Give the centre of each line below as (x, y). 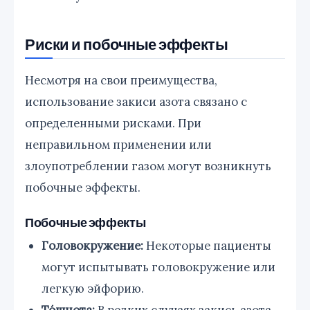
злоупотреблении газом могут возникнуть (148, 166)
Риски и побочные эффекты (127, 43)
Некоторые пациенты (207, 245)
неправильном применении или (118, 144)
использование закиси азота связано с (136, 101)
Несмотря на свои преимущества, (121, 80)
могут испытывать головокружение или (158, 267)
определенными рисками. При (113, 123)
